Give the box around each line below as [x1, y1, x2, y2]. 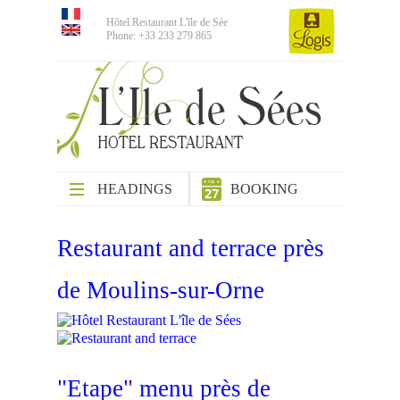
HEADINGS [97, 181, 172, 196]
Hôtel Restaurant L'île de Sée [106, 16, 228, 29]
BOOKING [230, 181, 299, 196]
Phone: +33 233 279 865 [106, 29, 212, 42]
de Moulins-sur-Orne [57, 277, 264, 304]
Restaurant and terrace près [57, 235, 324, 262]
